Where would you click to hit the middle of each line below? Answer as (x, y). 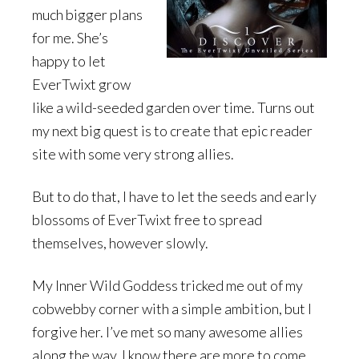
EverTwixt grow (81, 85)
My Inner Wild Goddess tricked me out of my (167, 286)
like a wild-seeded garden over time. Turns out (173, 108)
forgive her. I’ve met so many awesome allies (167, 332)
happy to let (69, 61)
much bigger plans (87, 15)
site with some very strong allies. (133, 154)
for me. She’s (70, 38)
